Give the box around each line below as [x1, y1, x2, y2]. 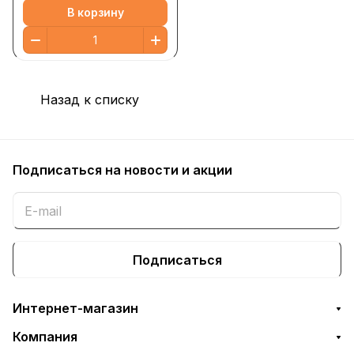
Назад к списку [40, 92, 139, 107]
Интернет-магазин [13, 300, 138, 316]
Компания [13, 329, 77, 345]
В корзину [66, 5, 124, 19]
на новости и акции [105, 162, 232, 178]
